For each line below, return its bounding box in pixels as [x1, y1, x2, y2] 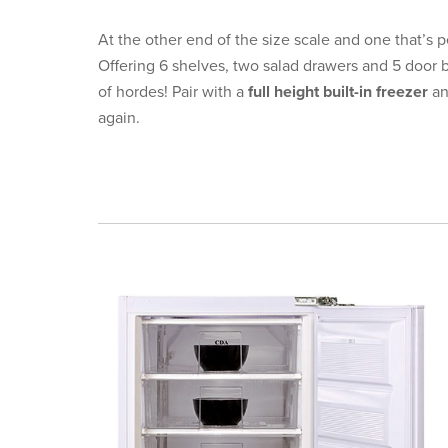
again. [98, 107, 140, 128]
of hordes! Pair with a [98, 81, 248, 102]
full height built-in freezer [248, 81, 428, 102]
